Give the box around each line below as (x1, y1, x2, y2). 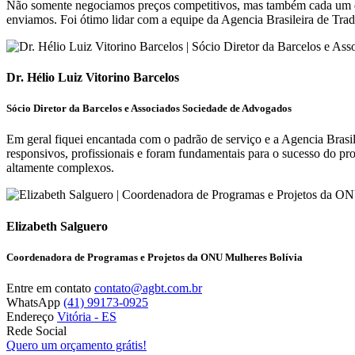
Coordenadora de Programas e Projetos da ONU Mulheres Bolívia (6, 250, 303, 263)
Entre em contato (6, 281, 91, 295)
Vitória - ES (57, 309, 116, 323)
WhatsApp (6, 295, 60, 309)
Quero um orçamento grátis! (6, 338, 147, 352)
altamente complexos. (6, 161, 114, 175)
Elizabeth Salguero (6, 219, 108, 233)
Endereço (6, 309, 54, 323)
